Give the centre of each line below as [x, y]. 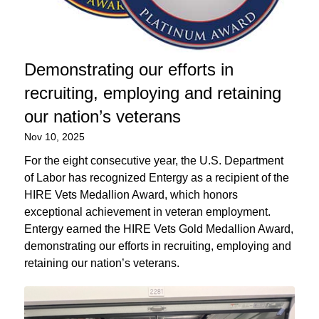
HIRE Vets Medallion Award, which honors [131, 194]
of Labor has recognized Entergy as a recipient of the [156, 177]
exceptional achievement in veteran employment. [147, 211]
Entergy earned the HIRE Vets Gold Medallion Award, [158, 229]
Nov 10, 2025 [54, 136]
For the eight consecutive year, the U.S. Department [153, 160]
